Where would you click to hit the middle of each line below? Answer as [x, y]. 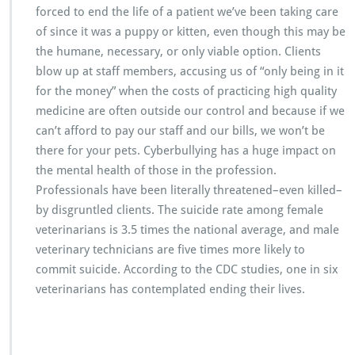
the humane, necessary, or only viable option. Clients [178, 51]
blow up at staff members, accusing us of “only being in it [190, 71]
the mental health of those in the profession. [156, 170]
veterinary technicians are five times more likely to [170, 249]
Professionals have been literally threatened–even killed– [189, 190]
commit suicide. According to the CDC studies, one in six [187, 269]
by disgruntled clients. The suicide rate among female [179, 210]
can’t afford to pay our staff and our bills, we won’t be [180, 130]
